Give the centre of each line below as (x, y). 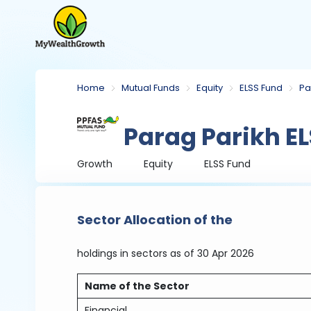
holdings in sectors (123, 253)
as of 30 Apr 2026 (211, 253)
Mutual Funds (151, 88)
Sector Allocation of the (155, 220)
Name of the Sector (137, 286)
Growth (95, 164)
